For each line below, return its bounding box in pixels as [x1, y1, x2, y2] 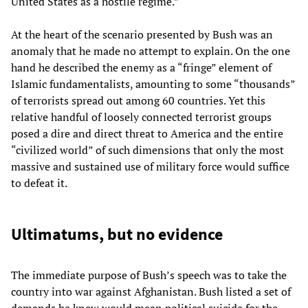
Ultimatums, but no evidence [11, 223, 223, 245]
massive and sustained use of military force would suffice [11, 158, 289, 174]
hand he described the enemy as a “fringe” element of [11, 59, 272, 75]
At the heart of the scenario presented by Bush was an [11, 26, 273, 42]
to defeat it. [11, 175, 67, 190]
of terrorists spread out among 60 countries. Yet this [11, 92, 265, 108]
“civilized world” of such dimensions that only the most [11, 142, 284, 157]
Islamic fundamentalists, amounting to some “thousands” [11, 76, 295, 91]
